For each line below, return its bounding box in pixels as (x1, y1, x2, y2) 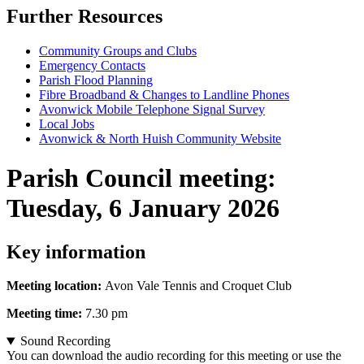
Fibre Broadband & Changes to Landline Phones (39, 87, 289, 102)
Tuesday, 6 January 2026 (6, 193, 279, 223)
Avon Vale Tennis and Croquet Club (105, 279, 292, 293)
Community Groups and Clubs (39, 43, 197, 58)
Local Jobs (39, 116, 94, 131)
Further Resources (6, 5, 162, 27)
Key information (6, 240, 145, 262)
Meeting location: (6, 279, 105, 293)
